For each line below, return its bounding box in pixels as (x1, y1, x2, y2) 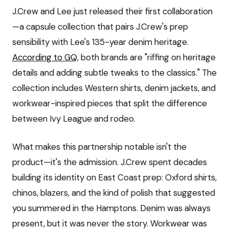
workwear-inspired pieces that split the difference (12, 98, 207, 109)
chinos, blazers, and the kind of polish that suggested (12, 187, 215, 199)
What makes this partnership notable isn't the (12, 141, 187, 153)
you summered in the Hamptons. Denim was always (12, 202, 211, 214)
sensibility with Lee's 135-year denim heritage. (12, 36, 189, 48)
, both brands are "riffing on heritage (77, 52, 216, 63)
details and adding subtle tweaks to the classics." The (12, 67, 217, 79)
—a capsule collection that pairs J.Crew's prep (12, 21, 188, 33)
